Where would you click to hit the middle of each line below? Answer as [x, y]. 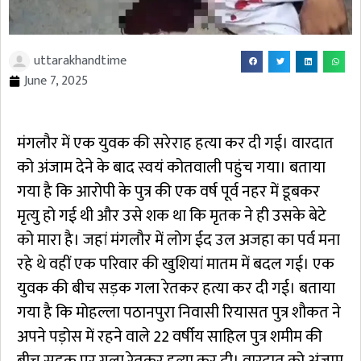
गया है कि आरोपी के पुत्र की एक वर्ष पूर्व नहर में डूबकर [168, 191]
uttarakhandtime [80, 60]
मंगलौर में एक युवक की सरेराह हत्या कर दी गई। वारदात [175, 143]
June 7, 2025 [56, 81]
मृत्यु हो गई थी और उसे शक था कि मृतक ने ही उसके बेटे [172, 216]
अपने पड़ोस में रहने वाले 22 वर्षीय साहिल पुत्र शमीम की [170, 336]
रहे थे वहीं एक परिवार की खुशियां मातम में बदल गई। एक [176, 264]
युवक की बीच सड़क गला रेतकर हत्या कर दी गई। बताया [176, 288]
